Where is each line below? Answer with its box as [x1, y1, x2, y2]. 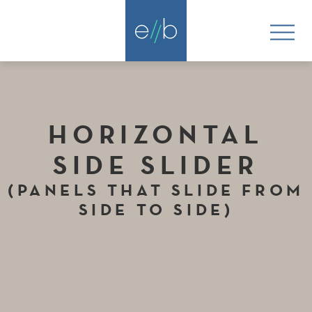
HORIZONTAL [48, 118, 264, 150]
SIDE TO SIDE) [78, 198, 234, 220]
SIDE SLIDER [53, 148, 259, 181]
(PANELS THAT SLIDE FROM [8, 179, 304, 201]
